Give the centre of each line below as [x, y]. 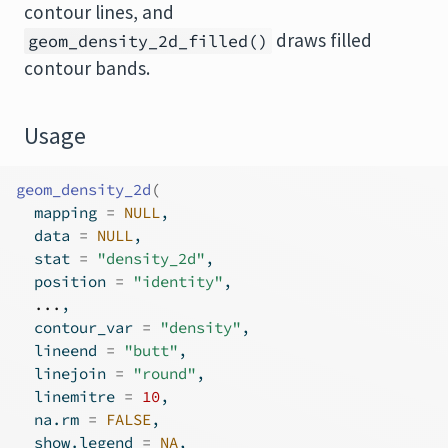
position [65, 281]
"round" [164, 373]
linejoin [65, 373]
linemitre [70, 396]
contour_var [79, 327]
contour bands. [87, 68]
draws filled [322, 40]
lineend [61, 350]
